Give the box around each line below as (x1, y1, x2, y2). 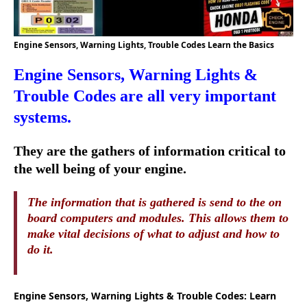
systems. (14, 108, 71, 127)
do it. (27, 243, 53, 257)
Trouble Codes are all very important (14, 87, 276, 106)
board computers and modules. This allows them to (27, 211, 288, 225)
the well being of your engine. (14, 161, 186, 177)
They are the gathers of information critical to (14, 143, 286, 159)
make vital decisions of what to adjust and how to (27, 227, 280, 241)
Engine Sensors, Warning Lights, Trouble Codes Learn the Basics (14, 39, 274, 51)
